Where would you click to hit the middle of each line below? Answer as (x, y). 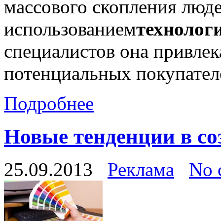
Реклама (141, 169)
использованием (70, 29)
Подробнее (49, 103)
